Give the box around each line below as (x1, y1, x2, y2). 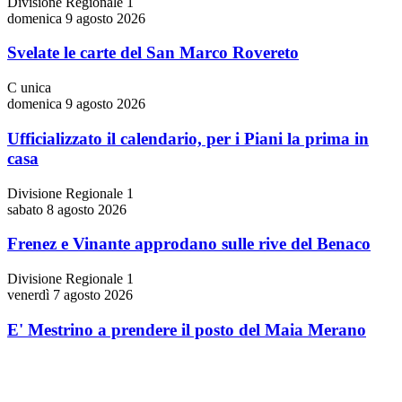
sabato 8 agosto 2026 (7, 201, 127, 217)
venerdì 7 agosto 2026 (7, 286, 133, 302)
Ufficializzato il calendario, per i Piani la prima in (7, 128, 369, 148)
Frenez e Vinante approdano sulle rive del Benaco (7, 234, 371, 254)
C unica (7, 80, 51, 96)
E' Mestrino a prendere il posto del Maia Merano (7, 319, 366, 339)
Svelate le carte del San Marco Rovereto (7, 43, 299, 63)
